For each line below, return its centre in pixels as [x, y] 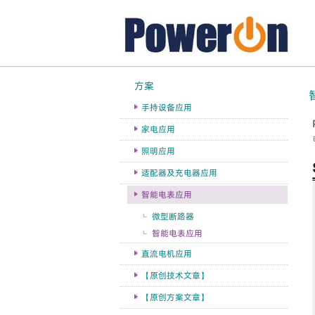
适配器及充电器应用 [179, 173]
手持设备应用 [167, 107]
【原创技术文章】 [175, 275]
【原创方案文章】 [175, 297]
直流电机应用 [167, 253]
